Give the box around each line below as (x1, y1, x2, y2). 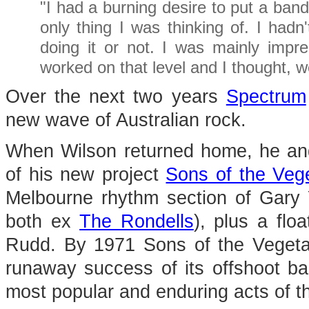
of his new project (6, 164, 166, 185)
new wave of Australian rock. (6, 110, 246, 130)
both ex (6, 211, 80, 232)
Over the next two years (6, 86, 226, 107)
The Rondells (79, 211, 194, 232)
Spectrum (226, 86, 306, 107)
